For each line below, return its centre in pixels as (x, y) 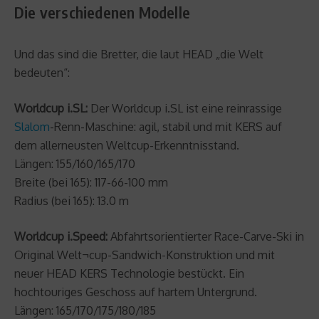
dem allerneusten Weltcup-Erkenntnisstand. (127, 145)
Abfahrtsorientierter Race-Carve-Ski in (206, 236)
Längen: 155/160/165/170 (75, 163)
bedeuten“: (42, 72)
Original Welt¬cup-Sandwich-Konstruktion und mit (145, 255)
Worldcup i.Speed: (61, 236)
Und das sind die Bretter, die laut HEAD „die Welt (139, 54)
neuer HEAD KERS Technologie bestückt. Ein (129, 273)
